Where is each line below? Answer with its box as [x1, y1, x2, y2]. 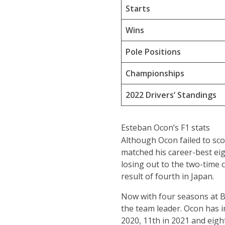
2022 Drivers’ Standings [125, 89, 216, 100]
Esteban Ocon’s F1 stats [121, 122, 210, 133]
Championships [125, 68, 184, 79]
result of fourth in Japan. [121, 171, 214, 182]
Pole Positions [125, 46, 181, 57]
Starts [125, 3, 150, 14]
